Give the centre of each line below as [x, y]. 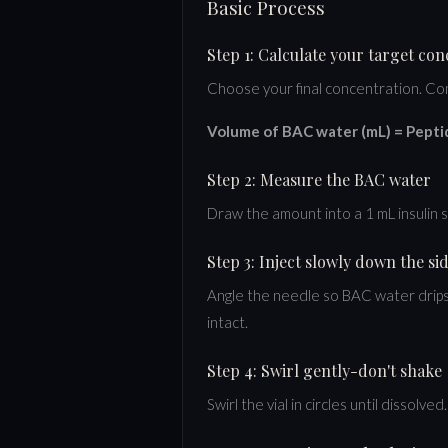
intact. [227, 321]
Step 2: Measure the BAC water [319, 179]
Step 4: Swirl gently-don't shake [324, 370]
